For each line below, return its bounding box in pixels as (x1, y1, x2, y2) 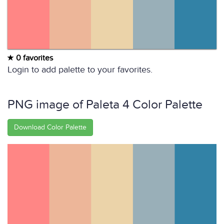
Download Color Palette (14, 123, 86, 131)
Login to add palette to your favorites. (7, 64, 152, 75)
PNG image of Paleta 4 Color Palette (7, 97, 202, 112)
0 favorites (14, 53, 53, 63)
